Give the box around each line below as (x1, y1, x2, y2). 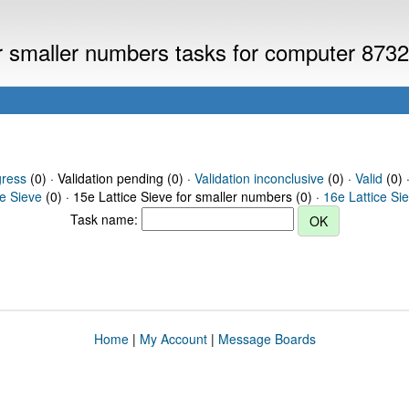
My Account (139, 330, 207, 348)
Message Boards (217, 330, 316, 348)
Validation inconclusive (194, 169, 324, 187)
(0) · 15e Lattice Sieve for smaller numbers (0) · (42, 187, 323, 205)
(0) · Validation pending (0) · (26, 169, 194, 187)
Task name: (69, 209, 142, 228)
